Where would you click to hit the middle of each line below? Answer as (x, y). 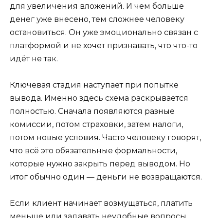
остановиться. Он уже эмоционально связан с (104, 33)
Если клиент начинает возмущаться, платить (101, 203)
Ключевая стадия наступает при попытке (94, 85)
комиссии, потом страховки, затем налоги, (96, 125)
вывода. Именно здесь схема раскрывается (99, 98)
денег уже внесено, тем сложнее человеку (97, 19)
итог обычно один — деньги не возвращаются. (106, 177)
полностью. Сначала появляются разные (92, 111)
